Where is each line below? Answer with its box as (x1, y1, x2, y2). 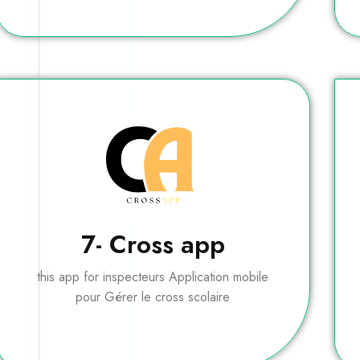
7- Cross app (80, 227, 225, 264)
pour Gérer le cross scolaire (76, 288, 231, 307)
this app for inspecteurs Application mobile (37, 268, 269, 287)
